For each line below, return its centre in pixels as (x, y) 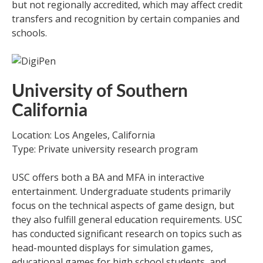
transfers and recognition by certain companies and (126, 19)
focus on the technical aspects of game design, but (123, 205)
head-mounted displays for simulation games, (112, 248)
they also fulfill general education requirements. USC (127, 220)
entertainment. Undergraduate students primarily (121, 191)
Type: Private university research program (105, 149)
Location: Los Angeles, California (83, 135)
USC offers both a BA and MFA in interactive (108, 177)
